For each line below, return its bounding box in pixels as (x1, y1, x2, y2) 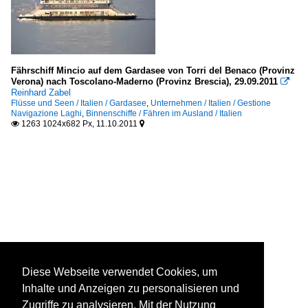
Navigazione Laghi (11, 109, 82, 118)
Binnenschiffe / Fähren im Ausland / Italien (86, 109, 242, 118)
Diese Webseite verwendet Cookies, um (22, 266, 217, 278)
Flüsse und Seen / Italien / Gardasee (11, 98, 146, 108)
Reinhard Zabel (11, 87, 71, 98)
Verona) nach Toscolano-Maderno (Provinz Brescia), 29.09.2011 (11, 76, 278, 87)
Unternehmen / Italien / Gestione (151, 98, 271, 108)
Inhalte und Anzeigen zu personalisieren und (22, 283, 239, 295)
